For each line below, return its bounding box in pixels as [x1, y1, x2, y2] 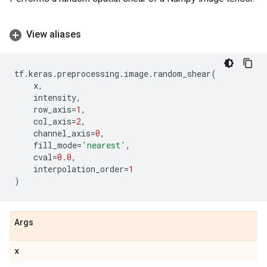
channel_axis [33, 128, 91, 139]
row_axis [33, 104, 72, 115]
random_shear [153, 68, 211, 79]
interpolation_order [33, 163, 124, 175]
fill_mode [33, 139, 77, 151]
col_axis [33, 116, 72, 127]
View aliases [26, 29, 81, 40]
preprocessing [57, 68, 119, 79]
